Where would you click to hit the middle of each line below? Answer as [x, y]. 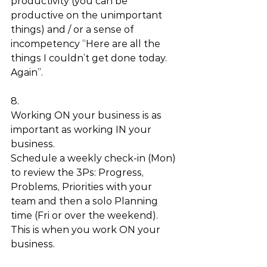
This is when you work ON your [87, 230]
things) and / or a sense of [73, 30]
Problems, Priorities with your [83, 187]
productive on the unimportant [88, 15]
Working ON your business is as [87, 115]
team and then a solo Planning [86, 201]
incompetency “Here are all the [87, 44]
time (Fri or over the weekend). [86, 215]
